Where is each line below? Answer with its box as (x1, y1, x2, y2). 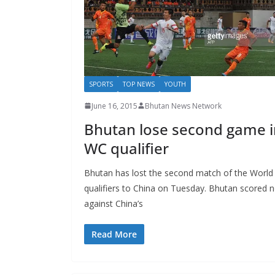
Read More (91, 228, 137, 240)
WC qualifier (84, 137, 169, 158)
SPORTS (89, 79, 113, 88)
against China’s (84, 197, 143, 209)
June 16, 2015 (91, 100, 137, 111)
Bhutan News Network (145, 100, 222, 111)
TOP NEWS (123, 79, 155, 88)
